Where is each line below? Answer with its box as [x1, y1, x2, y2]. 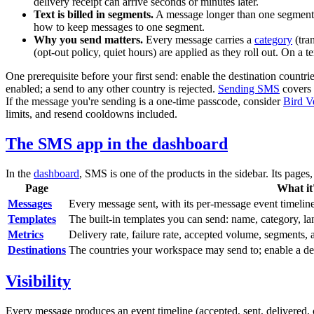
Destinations [8, 243, 66, 256]
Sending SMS [218, 82, 280, 95]
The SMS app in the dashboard [6, 134, 228, 153]
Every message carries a [143, 33, 254, 46]
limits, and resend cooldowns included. [6, 107, 177, 120]
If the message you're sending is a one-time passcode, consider [6, 95, 283, 107]
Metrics [8, 228, 43, 240]
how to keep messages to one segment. [34, 20, 205, 33]
